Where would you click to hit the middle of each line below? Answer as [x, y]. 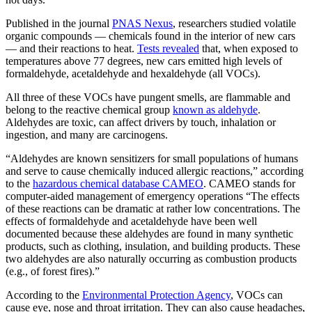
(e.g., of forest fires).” [53, 272]
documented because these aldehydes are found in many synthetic [149, 234]
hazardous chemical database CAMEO [118, 184]
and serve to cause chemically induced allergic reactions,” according [155, 171]
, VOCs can [257, 295]
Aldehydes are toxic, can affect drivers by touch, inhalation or [141, 123]
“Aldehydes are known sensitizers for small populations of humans [152, 159]
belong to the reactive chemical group [89, 110]
